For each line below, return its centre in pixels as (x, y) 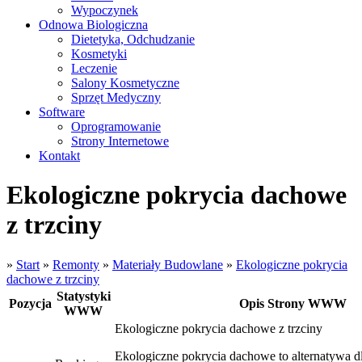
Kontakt (59, 156)
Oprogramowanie (116, 126)
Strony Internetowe (120, 141)
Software (62, 112)
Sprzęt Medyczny (116, 97)
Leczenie (94, 68)
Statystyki (83, 296)
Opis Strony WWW (293, 303)
